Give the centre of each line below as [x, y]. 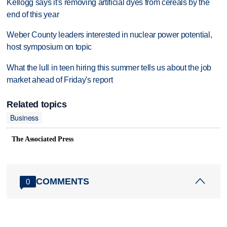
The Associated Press [43, 139]
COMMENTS [63, 181]
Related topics [37, 104]
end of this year [33, 14]
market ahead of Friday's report [60, 80]
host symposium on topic [49, 47]
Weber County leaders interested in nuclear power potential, [109, 35]
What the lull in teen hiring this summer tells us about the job [109, 68]
